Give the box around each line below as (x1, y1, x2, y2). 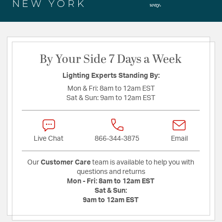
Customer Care (41, 159, 91, 166)
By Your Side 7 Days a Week (40, 51, 182, 69)
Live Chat (34, 135, 64, 143)
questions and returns (76, 168, 145, 176)
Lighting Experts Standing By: (62, 72, 160, 80)
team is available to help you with (91, 159, 194, 166)
